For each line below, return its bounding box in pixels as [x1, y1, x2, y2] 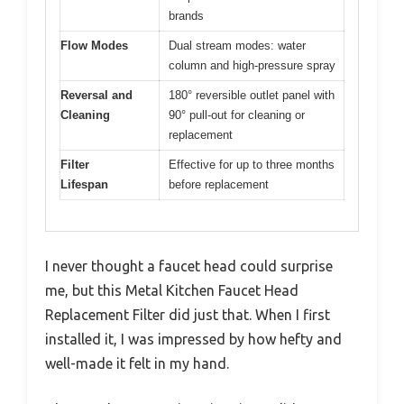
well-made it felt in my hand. [45, 355, 229, 372]
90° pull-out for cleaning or [169, 107, 305, 122]
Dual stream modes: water [169, 38, 306, 52]
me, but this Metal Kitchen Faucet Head [45, 282, 298, 299]
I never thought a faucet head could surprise [45, 258, 333, 275]
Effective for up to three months [169, 157, 335, 171]
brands [169, 8, 204, 23]
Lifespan [60, 177, 108, 191]
